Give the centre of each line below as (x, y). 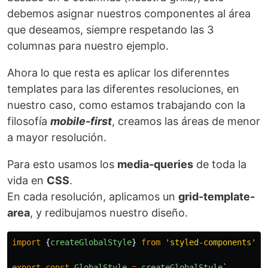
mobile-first (81, 121)
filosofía (29, 121)
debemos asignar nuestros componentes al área (129, 14)
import (26, 243)
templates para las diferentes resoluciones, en (123, 89)
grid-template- (217, 197)
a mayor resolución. (57, 138)
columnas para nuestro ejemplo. (88, 46)
